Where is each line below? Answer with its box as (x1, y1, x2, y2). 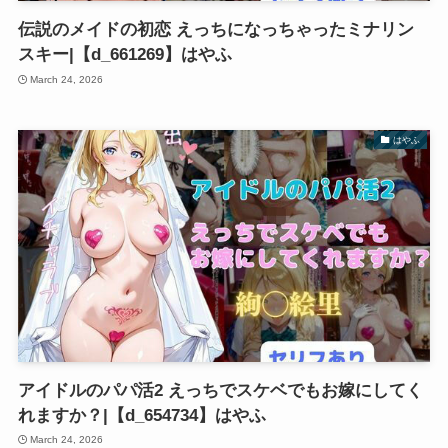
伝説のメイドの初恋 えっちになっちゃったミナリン (17, 20, 414, 40)
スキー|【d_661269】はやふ (17, 45, 232, 65)
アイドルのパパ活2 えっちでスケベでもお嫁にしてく (17, 380, 423, 400)
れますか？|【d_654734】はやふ (17, 405, 266, 425)
